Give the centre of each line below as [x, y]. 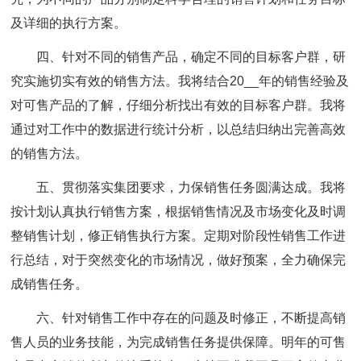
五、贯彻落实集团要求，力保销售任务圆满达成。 [178, 187]
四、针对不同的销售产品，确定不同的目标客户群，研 [191, 57]
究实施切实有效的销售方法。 [95, 81]
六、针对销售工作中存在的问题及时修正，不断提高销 [191, 318]
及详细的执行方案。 [69, 23]
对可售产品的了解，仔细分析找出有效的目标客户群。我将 [178, 105]
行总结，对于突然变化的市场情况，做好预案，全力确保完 [178, 260]
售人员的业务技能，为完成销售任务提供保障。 [146, 342]
